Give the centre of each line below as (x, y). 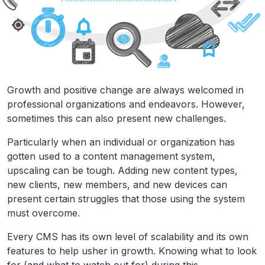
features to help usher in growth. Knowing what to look (132, 251)
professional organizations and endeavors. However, (126, 104)
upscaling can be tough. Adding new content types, (122, 170)
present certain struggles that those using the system (126, 198)
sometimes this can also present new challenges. (117, 118)
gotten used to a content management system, (111, 156)
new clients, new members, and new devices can (117, 184)
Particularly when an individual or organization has (121, 142)
